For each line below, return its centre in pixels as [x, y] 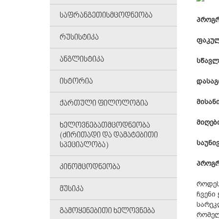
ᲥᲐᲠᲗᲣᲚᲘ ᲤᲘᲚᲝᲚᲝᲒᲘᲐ [104, 104]
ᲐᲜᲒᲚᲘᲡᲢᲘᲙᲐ [82, 60]
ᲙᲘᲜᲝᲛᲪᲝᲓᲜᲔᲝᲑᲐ [90, 167]
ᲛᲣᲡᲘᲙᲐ [72, 189]
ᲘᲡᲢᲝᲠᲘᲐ [76, 82]
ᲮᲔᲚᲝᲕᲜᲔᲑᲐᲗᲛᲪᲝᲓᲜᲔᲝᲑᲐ [105, 126]
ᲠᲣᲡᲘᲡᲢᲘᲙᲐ [79, 38]
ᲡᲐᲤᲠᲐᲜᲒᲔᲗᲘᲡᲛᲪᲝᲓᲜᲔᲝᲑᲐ [106, 16]
